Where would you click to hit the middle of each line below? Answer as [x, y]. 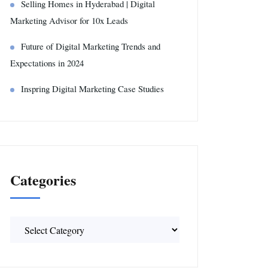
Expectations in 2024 [47, 63]
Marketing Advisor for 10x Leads [69, 20]
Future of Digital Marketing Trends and [91, 46]
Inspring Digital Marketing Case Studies [92, 89]
